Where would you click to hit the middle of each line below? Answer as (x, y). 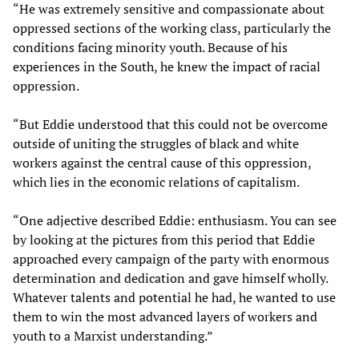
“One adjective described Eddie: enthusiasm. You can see (175, 220)
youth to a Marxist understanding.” (113, 335)
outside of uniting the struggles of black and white (156, 143)
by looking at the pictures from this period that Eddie (164, 239)
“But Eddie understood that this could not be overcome (170, 124)
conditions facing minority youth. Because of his (150, 47)
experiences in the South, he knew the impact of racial (167, 66)
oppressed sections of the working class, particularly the (172, 28)
